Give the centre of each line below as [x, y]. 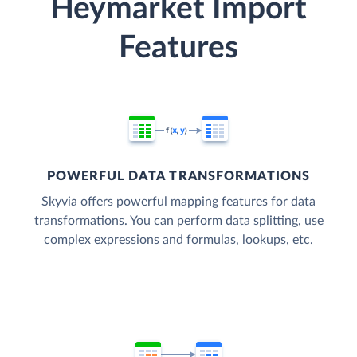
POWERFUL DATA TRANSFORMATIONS [178, 177]
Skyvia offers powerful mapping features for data [178, 202]
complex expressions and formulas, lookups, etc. [178, 240]
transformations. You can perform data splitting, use [178, 221]
